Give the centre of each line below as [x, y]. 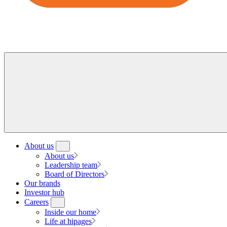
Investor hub [44, 193]
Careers [36, 202]
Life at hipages [68, 221]
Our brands [42, 183]
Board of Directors [74, 174]
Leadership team [71, 165]
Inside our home [70, 212]
